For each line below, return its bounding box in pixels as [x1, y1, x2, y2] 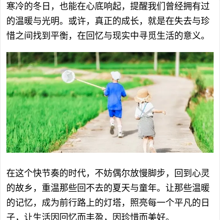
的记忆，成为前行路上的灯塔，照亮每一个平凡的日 [6, 197, 210, 208]
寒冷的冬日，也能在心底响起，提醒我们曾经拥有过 [6, 1, 210, 12]
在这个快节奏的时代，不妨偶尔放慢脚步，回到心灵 [6, 168, 210, 178]
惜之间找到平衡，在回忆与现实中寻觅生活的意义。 [6, 31, 210, 41]
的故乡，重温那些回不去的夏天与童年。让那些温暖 [6, 183, 210, 193]
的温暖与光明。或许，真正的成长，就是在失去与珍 [6, 16, 210, 27]
